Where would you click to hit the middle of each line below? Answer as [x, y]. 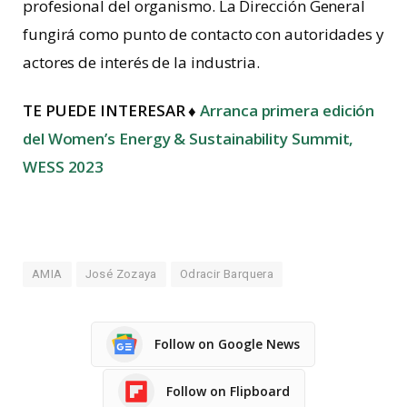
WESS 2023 [64, 167]
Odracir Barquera [227, 273]
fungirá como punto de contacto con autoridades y [203, 35]
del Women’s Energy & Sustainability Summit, [189, 139]
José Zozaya [121, 273]
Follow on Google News [227, 344]
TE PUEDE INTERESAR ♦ [112, 111]
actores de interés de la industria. [142, 63]
